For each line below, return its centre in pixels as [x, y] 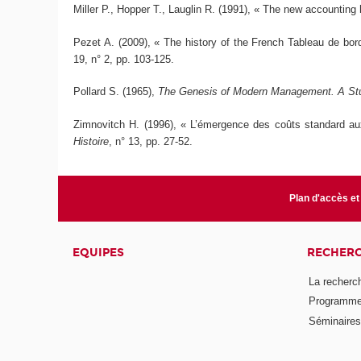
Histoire [91, 141]
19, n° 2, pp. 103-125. [124, 59]
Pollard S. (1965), [116, 92]
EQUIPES [99, 252]
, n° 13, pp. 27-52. [151, 141]
